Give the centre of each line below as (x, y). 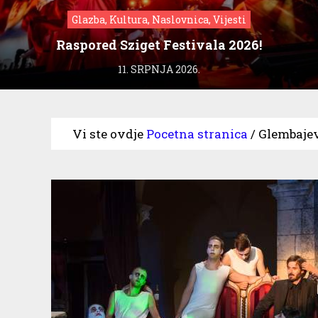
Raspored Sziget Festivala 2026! (159, 44)
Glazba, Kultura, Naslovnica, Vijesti (159, 19)
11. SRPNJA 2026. (159, 69)
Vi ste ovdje (108, 133)
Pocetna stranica (197, 133)
